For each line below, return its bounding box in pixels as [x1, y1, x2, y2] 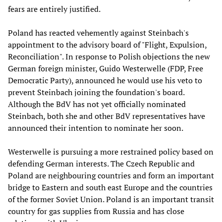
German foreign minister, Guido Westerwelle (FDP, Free [8, 62, 203, 74]
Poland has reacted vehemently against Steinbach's [8, 27, 189, 38]
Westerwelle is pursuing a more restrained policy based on [8, 146, 214, 157]
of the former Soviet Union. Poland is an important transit [8, 193, 214, 205]
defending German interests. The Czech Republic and [8, 158, 195, 169]
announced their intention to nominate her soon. [8, 122, 183, 133]
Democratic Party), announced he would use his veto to [8, 74, 202, 86]
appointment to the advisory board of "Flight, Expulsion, [8, 39, 207, 50]
